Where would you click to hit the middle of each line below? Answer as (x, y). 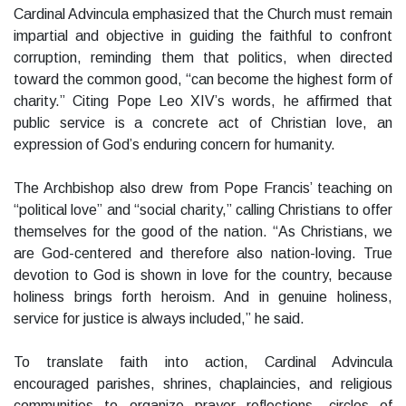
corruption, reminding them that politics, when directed (203, 58)
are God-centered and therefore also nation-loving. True (203, 254)
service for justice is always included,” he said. (159, 319)
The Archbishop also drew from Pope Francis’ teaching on (203, 188)
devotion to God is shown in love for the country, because (203, 275)
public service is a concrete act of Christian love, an (203, 123)
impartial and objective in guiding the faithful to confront (203, 36)
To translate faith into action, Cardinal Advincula (203, 362)
